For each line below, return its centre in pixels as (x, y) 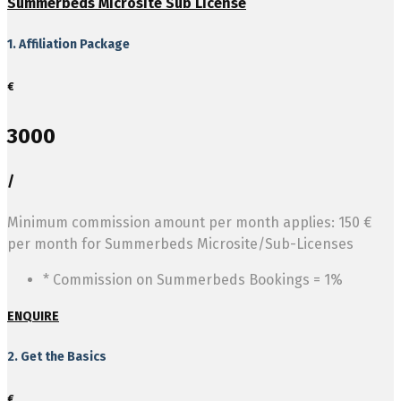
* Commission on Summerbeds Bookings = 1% (193, 279)
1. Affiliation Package (68, 45)
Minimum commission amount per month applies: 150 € (189, 222)
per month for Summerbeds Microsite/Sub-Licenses (180, 243)
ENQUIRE (33, 316)
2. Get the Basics (57, 357)
